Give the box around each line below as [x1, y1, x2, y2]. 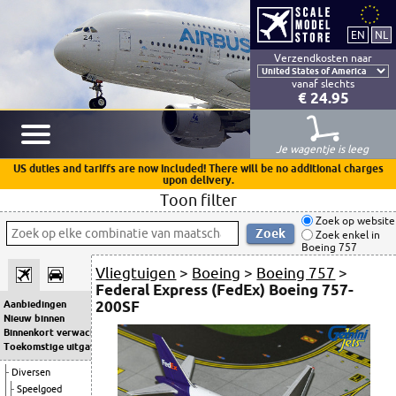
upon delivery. [162, 174, 234, 186]
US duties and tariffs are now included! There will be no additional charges [12, 163, 384, 174]
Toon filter [159, 191, 237, 209]
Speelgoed [17, 384, 62, 394]
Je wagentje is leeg [275, 143, 371, 155]
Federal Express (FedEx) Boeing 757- [95, 281, 354, 298]
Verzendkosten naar [274, 52, 372, 64]
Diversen [11, 367, 50, 377]
